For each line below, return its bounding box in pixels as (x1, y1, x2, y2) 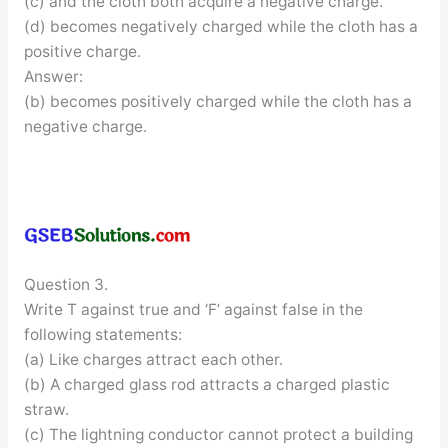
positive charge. (23, 42, 141, 62)
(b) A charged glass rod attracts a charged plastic (23, 374, 390, 394)
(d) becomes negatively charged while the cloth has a (23, 17, 418, 37)
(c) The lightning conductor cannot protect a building (23, 424, 413, 444)
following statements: (23, 324, 182, 344)
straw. (23, 399, 69, 419)
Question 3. (23, 274, 108, 294)
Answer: (23, 67, 83, 87)
